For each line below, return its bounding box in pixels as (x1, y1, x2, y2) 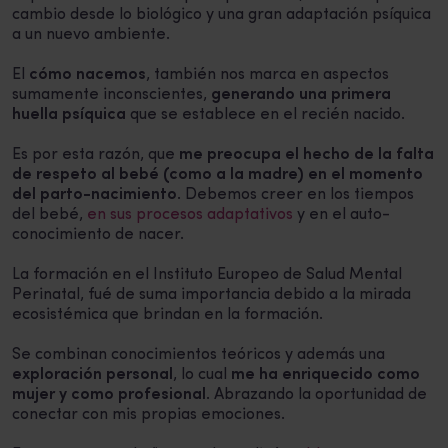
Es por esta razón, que (12, 147, 175, 164)
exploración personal (12, 367, 173, 384)
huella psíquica (12, 107, 130, 124)
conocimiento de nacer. (12, 227, 184, 244)
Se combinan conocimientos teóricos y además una (12, 347, 385, 364)
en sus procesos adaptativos (87, 207, 293, 224)
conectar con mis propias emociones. (12, 407, 285, 424)
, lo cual (173, 367, 231, 384)
